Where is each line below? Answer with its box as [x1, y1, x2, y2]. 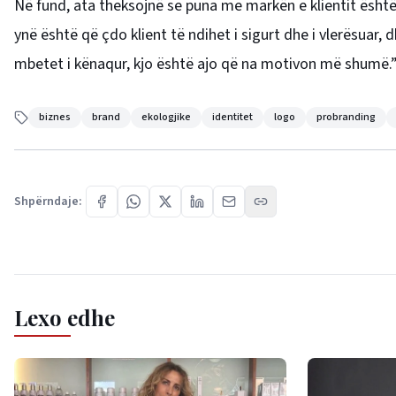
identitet [212, 109, 253, 125]
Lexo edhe [14, 302, 115, 331]
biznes [39, 109, 71, 125]
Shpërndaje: [14, 192, 82, 210]
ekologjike [141, 109, 191, 125]
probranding [316, 109, 376, 125]
